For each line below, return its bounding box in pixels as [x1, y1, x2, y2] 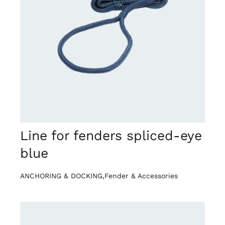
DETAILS [34, 29, 65, 37]
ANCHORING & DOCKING [20, 171, 102, 180]
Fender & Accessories [104, 171, 178, 180]
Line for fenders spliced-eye [20, 127, 202, 143]
